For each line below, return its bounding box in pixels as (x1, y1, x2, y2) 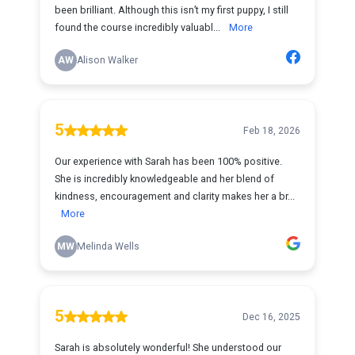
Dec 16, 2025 (242, 311, 300, 323)
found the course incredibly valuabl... (55, 21, 223, 33)
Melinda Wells (77, 241, 139, 252)
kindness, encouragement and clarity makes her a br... (55, 190, 295, 202)
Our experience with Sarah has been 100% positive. (55, 155, 282, 167)
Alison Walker (77, 55, 138, 66)
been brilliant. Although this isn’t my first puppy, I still (55, 4, 288, 16)
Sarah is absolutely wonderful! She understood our (55, 342, 281, 353)
